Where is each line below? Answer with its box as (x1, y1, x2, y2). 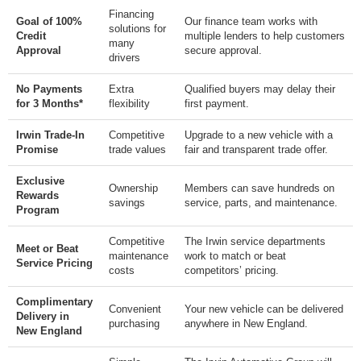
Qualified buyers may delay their (185, 82, 335, 95)
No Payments (16, 82, 82, 95)
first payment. (185, 97, 249, 110)
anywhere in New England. (185, 317, 308, 330)
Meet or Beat (16, 242, 78, 255)
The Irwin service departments (185, 234, 326, 247)
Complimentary (16, 295, 93, 308)
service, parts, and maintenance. (185, 196, 338, 209)
